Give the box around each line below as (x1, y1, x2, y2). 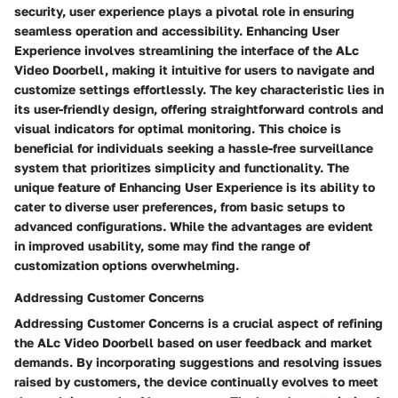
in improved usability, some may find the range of (14, 238, 310, 254)
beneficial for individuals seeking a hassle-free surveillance (14, 140, 373, 156)
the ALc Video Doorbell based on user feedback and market (14, 335, 372, 351)
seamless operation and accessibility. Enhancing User (14, 23, 339, 39)
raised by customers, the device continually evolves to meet (14, 374, 378, 390)
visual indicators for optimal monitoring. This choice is (14, 121, 341, 137)
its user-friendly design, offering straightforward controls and (14, 101, 384, 117)
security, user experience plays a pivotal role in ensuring (14, 4, 354, 20)
